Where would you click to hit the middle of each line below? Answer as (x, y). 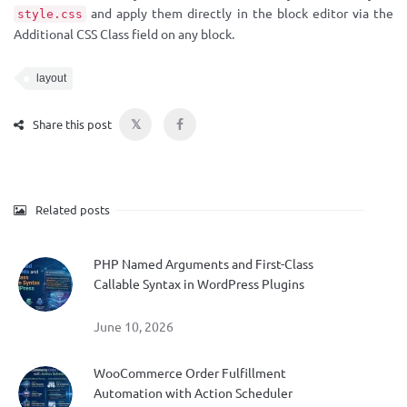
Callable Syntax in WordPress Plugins (199, 284)
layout (51, 78)
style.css (50, 14)
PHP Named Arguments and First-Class (203, 264)
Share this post (72, 124)
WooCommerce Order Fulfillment (190, 373)
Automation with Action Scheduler (193, 393)
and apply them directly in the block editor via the (240, 14)
